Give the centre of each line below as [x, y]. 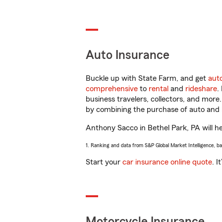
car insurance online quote [167, 162]
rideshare [201, 89]
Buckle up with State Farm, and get [147, 78]
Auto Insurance [128, 55]
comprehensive [112, 89]
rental [159, 89]
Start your [104, 162]
